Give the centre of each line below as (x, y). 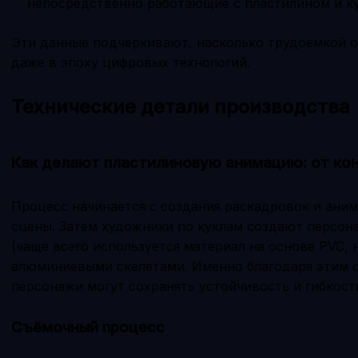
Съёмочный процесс (88, 327)
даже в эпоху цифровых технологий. (131, 62)
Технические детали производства (181, 106)
